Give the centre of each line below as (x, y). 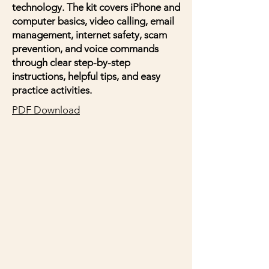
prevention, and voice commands (85, 49)
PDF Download (46, 110)
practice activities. (52, 90)
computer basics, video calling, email (93, 21)
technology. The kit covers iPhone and (96, 7)
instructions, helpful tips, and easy (86, 76)
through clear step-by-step (71, 62)
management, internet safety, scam (89, 35)
